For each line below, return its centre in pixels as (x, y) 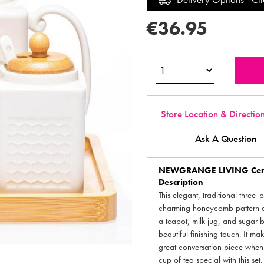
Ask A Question (226, 139)
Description (181, 182)
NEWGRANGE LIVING (204, 171)
